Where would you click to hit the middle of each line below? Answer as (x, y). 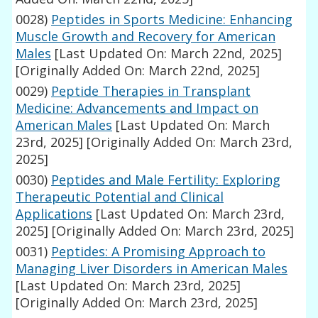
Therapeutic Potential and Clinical (120, 197)
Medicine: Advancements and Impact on (137, 108)
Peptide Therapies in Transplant (151, 91)
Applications (54, 214)
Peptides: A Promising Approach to (159, 252)
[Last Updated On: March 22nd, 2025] (167, 54)
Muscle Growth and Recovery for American (146, 37)
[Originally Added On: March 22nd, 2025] (138, 71)
